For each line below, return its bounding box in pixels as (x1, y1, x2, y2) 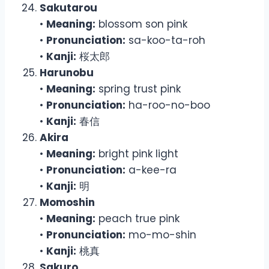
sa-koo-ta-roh (125, 32, 205, 47)
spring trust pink (95, 81, 181, 96)
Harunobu (40, 65, 94, 80)
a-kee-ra (125, 162, 177, 177)
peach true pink (95, 211, 180, 226)
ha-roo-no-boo (125, 97, 210, 112)
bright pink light (95, 146, 178, 161)
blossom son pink (95, 16, 187, 31)
